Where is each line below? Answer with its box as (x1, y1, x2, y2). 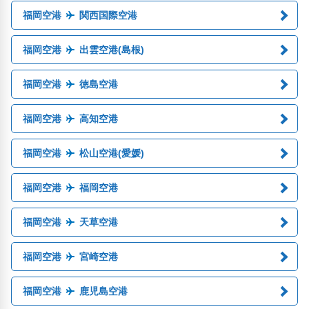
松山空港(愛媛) (79, 148, 144, 159)
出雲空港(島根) (79, 44, 144, 55)
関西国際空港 (79, 10, 137, 21)
